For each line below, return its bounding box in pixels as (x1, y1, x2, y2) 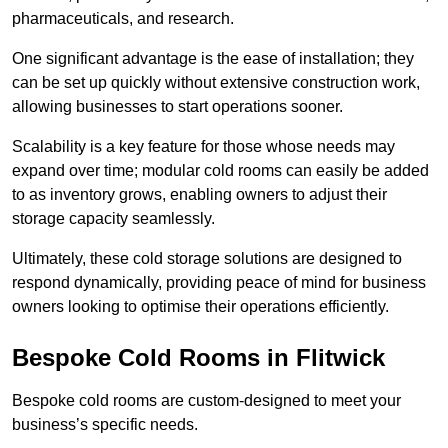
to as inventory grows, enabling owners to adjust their (12, 186, 387, 204)
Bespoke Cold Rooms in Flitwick (12, 344, 385, 372)
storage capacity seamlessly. (12, 210, 215, 228)
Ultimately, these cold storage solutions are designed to (12, 250, 402, 268)
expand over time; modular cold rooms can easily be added (12, 162, 429, 180)
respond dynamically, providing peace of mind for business (12, 274, 426, 292)
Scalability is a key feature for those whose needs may (12, 138, 395, 156)
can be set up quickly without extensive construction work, (12, 74, 420, 92)
